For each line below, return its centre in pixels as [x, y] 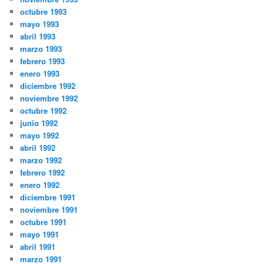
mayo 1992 [40, 136]
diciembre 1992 [48, 86]
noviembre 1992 [49, 98]
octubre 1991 [44, 222]
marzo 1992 [41, 160]
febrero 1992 [43, 173]
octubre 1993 [44, 12]
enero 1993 [40, 74]
